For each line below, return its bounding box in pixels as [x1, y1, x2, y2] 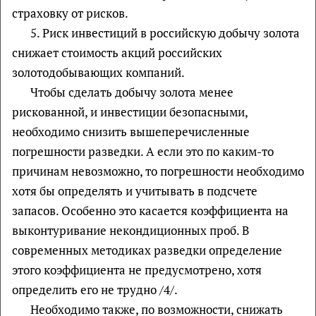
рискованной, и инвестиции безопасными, [12, 103, 248, 120]
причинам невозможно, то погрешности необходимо [12, 162, 304, 179]
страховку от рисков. [12, 4, 128, 21]
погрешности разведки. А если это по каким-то [12, 142, 274, 159]
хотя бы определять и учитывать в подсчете [12, 182, 257, 199]
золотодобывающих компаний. [12, 63, 185, 80]
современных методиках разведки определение [12, 241, 282, 258]
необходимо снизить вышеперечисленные [12, 123, 250, 140]
